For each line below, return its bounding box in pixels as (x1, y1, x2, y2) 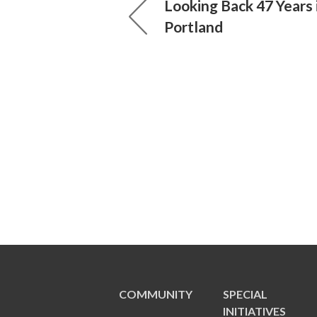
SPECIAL (223, 287, 268, 301)
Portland (164, 18, 223, 35)
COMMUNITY (119, 287, 192, 301)
